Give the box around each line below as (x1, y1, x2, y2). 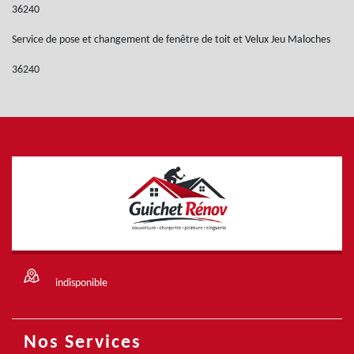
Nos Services (24, 333, 141, 352)
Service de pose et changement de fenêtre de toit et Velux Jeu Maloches (12, 34, 330, 46)
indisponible (55, 277, 107, 289)
